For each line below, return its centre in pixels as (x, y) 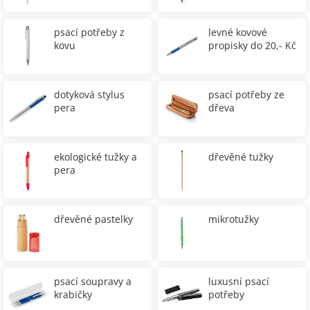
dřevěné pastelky (93, 219)
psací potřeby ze (246, 94)
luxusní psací (239, 281)
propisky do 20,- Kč (252, 45)
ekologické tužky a (95, 157)
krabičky (73, 294)
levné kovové (238, 32)
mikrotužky (234, 219)
